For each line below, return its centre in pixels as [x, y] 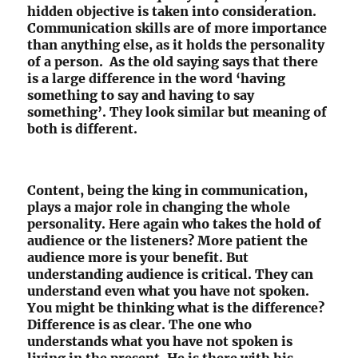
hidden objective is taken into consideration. [174, 12]
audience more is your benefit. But [138, 258]
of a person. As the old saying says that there [173, 62]
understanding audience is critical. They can [171, 274]
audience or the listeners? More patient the [168, 241]
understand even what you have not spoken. [169, 291]
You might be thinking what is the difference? [176, 308]
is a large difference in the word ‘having [157, 79]
